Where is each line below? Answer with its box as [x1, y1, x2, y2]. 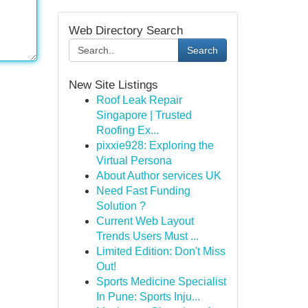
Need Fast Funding [96, 185, 190, 197]
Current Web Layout [96, 215, 194, 227]
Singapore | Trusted [96, 109, 192, 121]
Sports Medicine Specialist [96, 276, 226, 287]
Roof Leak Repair [96, 94, 182, 106]
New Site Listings [68, 78, 158, 91]
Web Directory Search [68, 24, 183, 37]
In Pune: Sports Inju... [96, 291, 200, 302]
